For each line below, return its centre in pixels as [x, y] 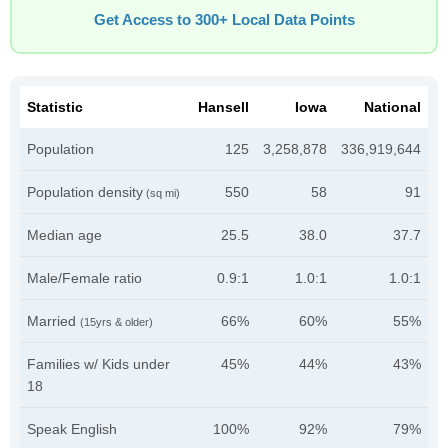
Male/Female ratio [84, 278]
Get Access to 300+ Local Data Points [224, 20]
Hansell [223, 107]
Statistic [55, 107]
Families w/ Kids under [98, 364]
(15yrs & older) [116, 322]
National [392, 107]
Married [53, 321]
